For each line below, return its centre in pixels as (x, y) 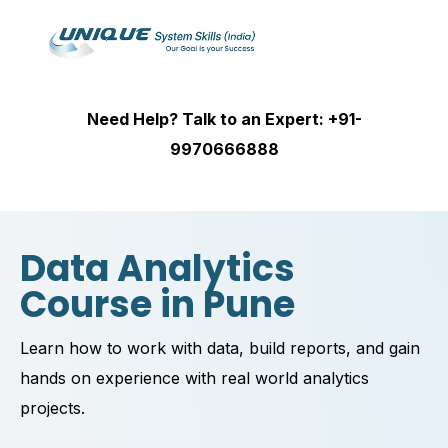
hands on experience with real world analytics (194, 378)
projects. (52, 408)
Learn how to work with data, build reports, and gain (220, 348)
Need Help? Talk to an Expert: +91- (224, 119)
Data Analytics (157, 269)
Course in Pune (157, 305)
